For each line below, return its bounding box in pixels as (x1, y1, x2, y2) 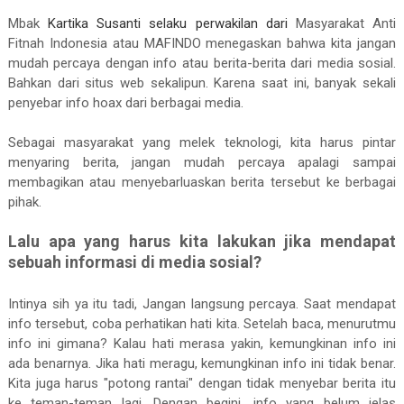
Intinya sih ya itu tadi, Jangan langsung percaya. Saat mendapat (7, 296, 397, 312)
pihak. (7, 194, 41, 210)
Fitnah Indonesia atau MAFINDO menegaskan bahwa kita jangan (7, 35, 397, 51)
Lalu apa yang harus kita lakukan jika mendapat (7, 232, 397, 251)
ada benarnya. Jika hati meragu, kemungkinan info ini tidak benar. (7, 355, 397, 372)
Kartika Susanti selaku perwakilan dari (48, 15, 296, 32)
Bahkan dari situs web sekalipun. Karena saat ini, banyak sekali (7, 75, 397, 91)
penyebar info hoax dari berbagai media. (7, 95, 243, 111)
